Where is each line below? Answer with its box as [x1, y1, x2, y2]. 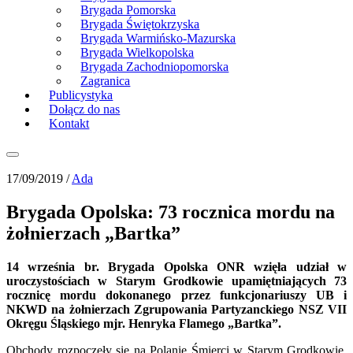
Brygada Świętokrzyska [80, 17, 200, 31]
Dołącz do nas [49, 102, 121, 116]
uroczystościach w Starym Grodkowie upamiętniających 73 [6, 273, 347, 288]
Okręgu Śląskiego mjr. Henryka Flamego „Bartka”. [6, 316, 281, 330]
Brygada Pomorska [80, 3, 176, 17]
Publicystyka [49, 88, 113, 102]
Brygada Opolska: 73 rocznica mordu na [6, 201, 335, 222]
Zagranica [80, 74, 131, 87]
